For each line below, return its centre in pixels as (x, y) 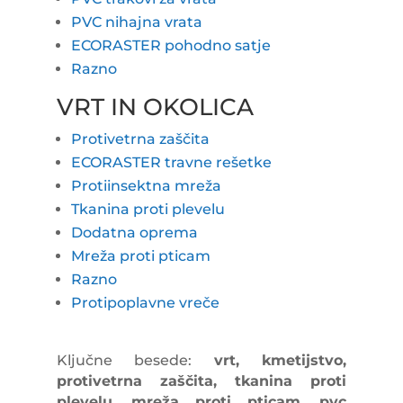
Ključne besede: (135, 360)
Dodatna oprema (134, 232)
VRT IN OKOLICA (155, 107)
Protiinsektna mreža (146, 185)
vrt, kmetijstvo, (280, 360)
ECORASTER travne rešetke (171, 162)
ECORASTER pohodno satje (170, 45)
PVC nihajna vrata (136, 22)
